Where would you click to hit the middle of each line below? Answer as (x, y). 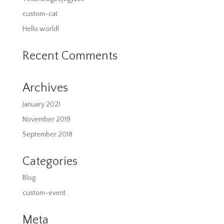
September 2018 (47, 134)
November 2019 (46, 119)
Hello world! (40, 29)
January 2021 (41, 104)
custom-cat (40, 14)
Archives (45, 88)
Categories (50, 161)
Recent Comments (70, 56)
